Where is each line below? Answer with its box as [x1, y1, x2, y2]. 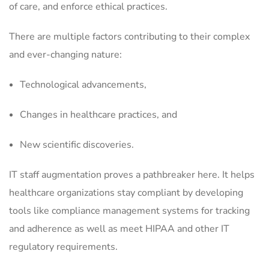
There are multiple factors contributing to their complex [9, 30, 250, 43]
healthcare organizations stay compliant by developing [9, 186, 243, 199]
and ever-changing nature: [9, 48, 127, 61]
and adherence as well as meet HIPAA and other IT [9, 222, 229, 235]
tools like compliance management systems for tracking [9, 204, 250, 217]
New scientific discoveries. [20, 138, 136, 151]
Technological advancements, [20, 78, 151, 91]
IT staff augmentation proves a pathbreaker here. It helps [9, 168, 255, 181]
